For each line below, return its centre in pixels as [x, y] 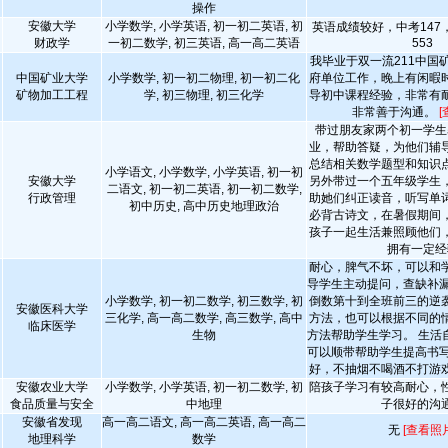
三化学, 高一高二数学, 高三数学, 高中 [204, 318]
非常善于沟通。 [395, 112]
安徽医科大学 [52, 309]
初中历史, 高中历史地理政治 [204, 206]
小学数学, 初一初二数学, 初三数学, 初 [204, 301]
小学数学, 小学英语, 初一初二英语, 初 [204, 26]
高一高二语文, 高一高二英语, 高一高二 [204, 422]
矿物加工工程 [52, 95]
